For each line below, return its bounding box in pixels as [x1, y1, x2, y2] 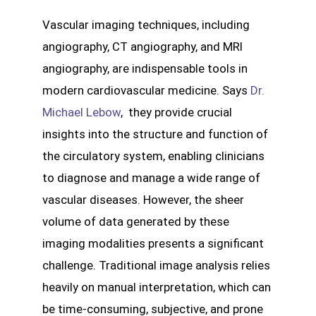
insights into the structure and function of [42, 126, 268, 141]
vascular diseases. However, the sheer [42, 192, 244, 207]
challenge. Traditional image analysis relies [42, 257, 270, 272]
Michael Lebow [42, 104, 121, 119]
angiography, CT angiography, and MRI [42, 39, 243, 54]
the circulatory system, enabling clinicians [42, 148, 265, 163]
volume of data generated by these [42, 214, 229, 229]
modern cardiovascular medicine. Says [42, 83, 250, 97]
